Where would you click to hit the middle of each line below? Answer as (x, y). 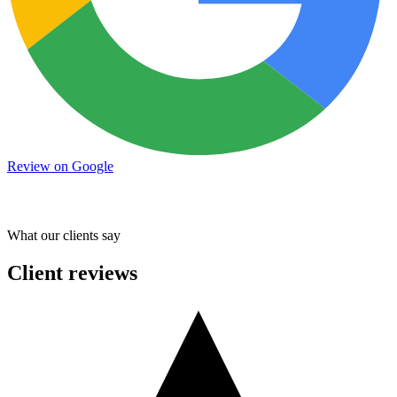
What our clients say (64, 235)
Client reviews (72, 272)
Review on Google (60, 166)
